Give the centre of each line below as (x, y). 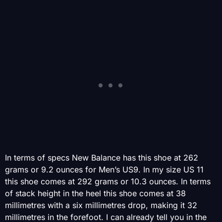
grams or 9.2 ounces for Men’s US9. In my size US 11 (104, 169)
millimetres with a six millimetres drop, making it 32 (101, 205)
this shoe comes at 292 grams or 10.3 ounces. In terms (108, 181)
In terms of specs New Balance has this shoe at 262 (102, 157)
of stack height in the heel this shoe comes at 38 (95, 193)
